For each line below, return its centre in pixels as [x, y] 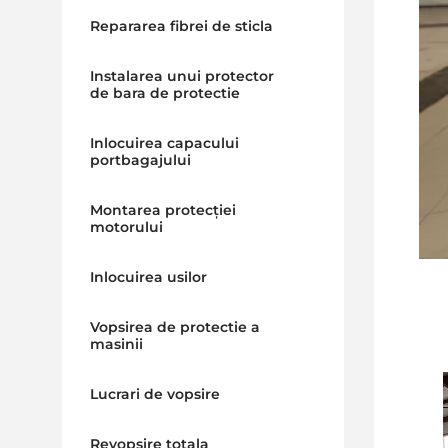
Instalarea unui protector [181, 76]
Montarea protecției [162, 210]
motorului [126, 227]
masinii [116, 344]
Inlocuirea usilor [148, 277]
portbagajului [140, 160]
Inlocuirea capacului [164, 143]
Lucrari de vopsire [154, 394]
